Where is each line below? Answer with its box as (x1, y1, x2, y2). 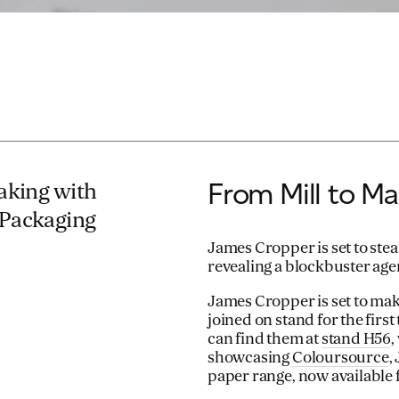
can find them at (208, 330, 322, 349)
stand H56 (321, 330, 392, 349)
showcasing (208, 348, 292, 368)
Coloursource (291, 348, 389, 368)
